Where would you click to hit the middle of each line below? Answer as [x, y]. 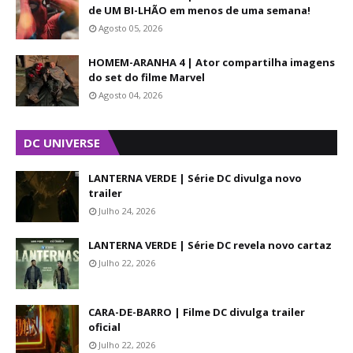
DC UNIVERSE [62, 143]
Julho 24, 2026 [127, 211]
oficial [104, 327]
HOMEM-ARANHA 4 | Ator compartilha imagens [212, 62]
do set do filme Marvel [147, 77]
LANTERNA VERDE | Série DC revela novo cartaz [210, 245]
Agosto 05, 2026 [130, 28]
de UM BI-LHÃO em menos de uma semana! [199, 10]
